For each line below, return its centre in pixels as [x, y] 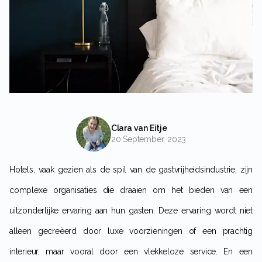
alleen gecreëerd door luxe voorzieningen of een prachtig [131, 231]
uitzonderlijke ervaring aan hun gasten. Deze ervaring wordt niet [131, 211]
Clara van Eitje [142, 128]
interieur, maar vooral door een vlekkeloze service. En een [131, 252]
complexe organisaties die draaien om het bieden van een [131, 190]
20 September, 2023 [151, 139]
